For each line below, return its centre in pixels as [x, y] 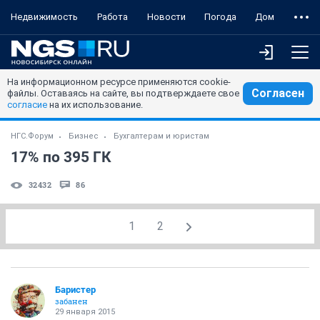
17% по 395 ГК [61, 157]
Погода [220, 17]
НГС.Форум [32, 136]
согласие [27, 105]
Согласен [278, 93]
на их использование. [95, 105]
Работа [112, 17]
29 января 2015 [85, 312]
